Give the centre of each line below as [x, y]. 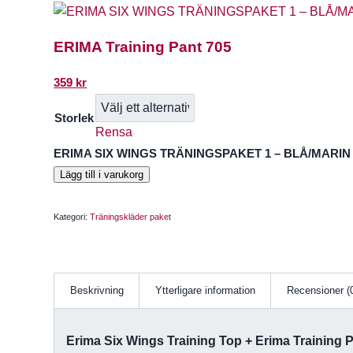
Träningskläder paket [131, 216]
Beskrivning [97, 290]
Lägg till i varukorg [102, 174]
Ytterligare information [206, 290]
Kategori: [72, 216]
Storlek [74, 118]
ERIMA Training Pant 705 [143, 47]
